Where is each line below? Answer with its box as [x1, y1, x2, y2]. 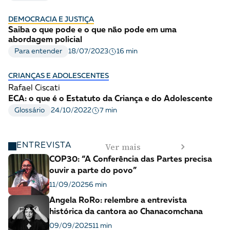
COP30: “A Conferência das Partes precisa [49, 156, 212, 164]
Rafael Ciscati [8, 84, 60, 93]
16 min [117, 47, 138, 55]
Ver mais [105, 141, 141, 153]
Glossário [14, 107, 45, 114]
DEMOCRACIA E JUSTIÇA [8, 16, 94, 24]
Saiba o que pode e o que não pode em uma [8, 26, 177, 35]
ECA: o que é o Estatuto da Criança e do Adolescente [8, 95, 213, 104]
